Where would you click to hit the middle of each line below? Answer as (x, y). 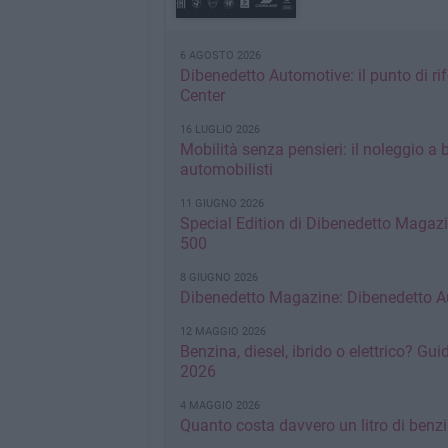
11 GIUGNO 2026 (221, 203)
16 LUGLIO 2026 (219, 129)
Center (202, 95)
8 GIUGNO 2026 (218, 277)
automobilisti (226, 169)
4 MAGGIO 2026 (219, 405)
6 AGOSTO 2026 (220, 55)
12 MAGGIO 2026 (222, 331)
